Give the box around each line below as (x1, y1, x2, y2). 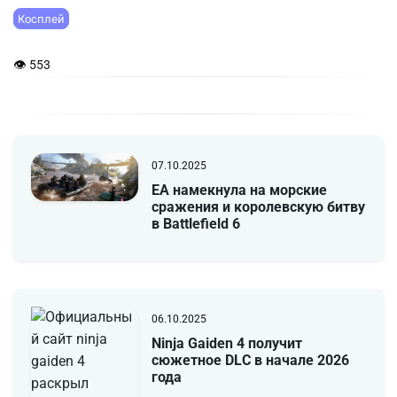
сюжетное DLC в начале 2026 (151, 352, 349, 370)
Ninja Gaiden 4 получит (151, 335, 302, 353)
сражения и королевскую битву (151, 198, 365, 216)
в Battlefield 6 (151, 215, 240, 233)
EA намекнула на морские (151, 182, 327, 199)
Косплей (18, 12, 65, 26)
